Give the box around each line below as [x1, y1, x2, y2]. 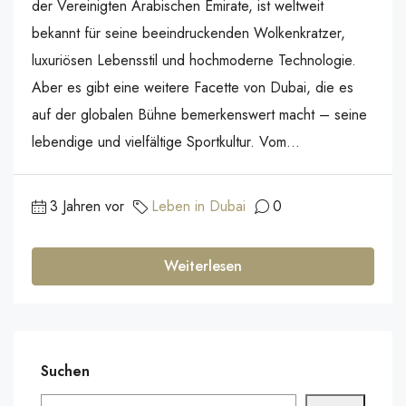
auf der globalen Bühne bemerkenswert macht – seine [32, 104, 367, 125]
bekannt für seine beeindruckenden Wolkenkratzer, [32, 23, 345, 43]
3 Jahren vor [50, 196, 124, 217]
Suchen [41, 361, 90, 382]
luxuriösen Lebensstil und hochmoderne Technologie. [32, 50, 356, 71]
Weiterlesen [164, 256, 242, 276]
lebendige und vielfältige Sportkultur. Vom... [32, 131, 300, 152]
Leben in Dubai [151, 196, 246, 217]
